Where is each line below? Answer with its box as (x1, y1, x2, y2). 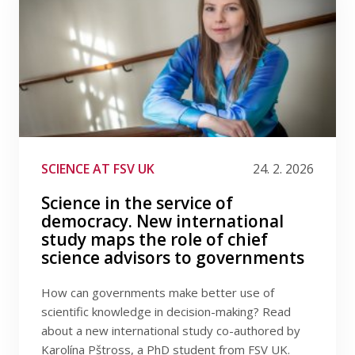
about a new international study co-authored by (41, 323, 300, 338)
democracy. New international (41, 210, 284, 232)
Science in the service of (41, 192, 233, 214)
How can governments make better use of (41, 284, 274, 300)
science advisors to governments (41, 246, 304, 269)
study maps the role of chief (41, 228, 268, 250)
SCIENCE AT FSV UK (41, 160, 155, 177)
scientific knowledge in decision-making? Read (41, 303, 291, 319)
